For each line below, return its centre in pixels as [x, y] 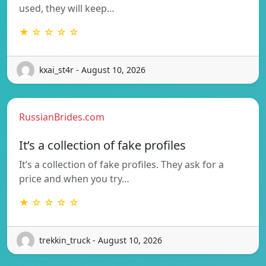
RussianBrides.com [62, 117]
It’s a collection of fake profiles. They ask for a [121, 164]
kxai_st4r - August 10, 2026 [92, 70]
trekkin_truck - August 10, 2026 [101, 240]
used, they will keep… [67, 8]
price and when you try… [74, 178]
